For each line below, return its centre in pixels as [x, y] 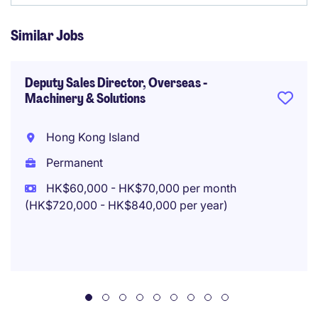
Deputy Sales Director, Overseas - [116, 83]
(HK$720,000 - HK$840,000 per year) [126, 205]
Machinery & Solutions [85, 99]
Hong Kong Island [91, 137]
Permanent [73, 163]
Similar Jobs [47, 35]
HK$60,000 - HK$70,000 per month [139, 188]
